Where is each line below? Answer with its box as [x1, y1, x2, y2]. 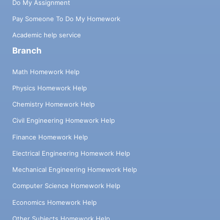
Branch [12, 46, 42, 56]
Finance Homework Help [12, 133, 88, 141]
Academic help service [12, 31, 81, 39]
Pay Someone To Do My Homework [12, 14, 120, 23]
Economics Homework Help [12, 198, 97, 206]
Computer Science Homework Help [12, 182, 120, 190]
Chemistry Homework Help [12, 100, 95, 109]
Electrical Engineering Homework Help [12, 149, 130, 157]
